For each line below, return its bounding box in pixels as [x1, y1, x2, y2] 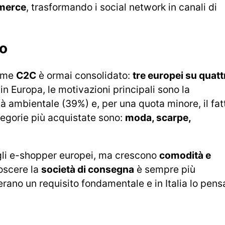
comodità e [159, 149, 211, 161]
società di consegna [41, 163, 134, 175]
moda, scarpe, [125, 111, 191, 124]
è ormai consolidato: [36, 69, 133, 81]
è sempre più [134, 163, 195, 175]
